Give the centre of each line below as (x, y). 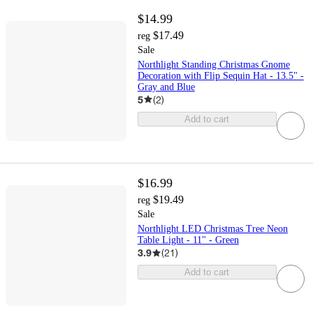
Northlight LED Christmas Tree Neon (212, 229)
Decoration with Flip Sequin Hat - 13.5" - (220, 75)
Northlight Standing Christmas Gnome (213, 64)
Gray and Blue (166, 87)
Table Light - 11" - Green (188, 240)
